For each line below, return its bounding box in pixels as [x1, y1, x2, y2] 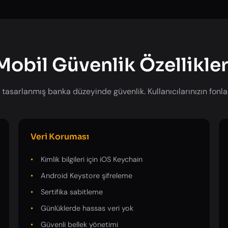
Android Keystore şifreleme [40, 170, 132, 180]
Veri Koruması [30, 131, 89, 142]
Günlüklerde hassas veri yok [40, 204, 133, 213]
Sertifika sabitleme [40, 187, 103, 196]
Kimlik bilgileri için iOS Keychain [40, 154, 142, 164]
